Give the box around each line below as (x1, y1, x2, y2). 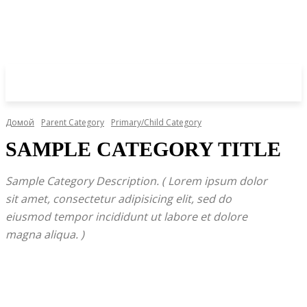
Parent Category (41, 116, 104, 128)
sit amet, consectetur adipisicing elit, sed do (5, 191, 232, 206)
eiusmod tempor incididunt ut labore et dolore (5, 209, 247, 224)
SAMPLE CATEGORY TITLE (5, 138, 281, 160)
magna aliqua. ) (5, 227, 84, 242)
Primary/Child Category (111, 116, 201, 128)
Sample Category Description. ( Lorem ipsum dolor (5, 173, 267, 188)
